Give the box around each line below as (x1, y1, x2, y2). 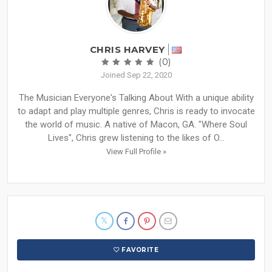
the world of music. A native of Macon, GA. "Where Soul (25, 119, 247, 131)
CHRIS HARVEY (89, 44, 165, 56)
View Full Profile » (106, 147, 166, 157)
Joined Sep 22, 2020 (100, 70, 172, 80)
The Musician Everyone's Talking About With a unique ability (18, 92, 254, 104)
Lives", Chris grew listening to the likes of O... (47, 132, 225, 144)
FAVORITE (121, 246, 159, 254)
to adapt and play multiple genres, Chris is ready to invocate (17, 106, 255, 117)
